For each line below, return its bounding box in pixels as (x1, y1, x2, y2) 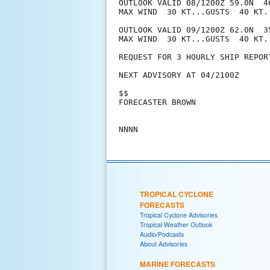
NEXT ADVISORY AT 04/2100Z (119, 71, 239, 80)
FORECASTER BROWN (119, 98, 196, 107)
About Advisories (140, 239, 187, 248)
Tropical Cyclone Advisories (140, 210, 218, 219)
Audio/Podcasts (140, 229, 184, 239)
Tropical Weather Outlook (140, 219, 212, 229)
